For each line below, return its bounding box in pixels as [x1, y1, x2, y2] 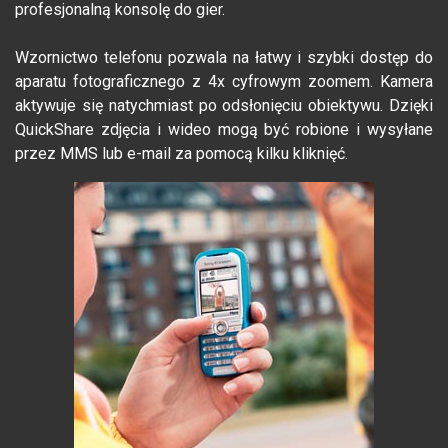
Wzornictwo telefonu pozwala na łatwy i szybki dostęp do [15, 48, 433, 68]
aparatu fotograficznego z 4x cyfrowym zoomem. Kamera [15, 72, 433, 92]
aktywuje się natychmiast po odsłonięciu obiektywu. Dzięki [15, 96, 433, 116]
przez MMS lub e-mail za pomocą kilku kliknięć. [15, 144, 348, 164]
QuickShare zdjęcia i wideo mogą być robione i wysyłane [15, 120, 433, 140]
